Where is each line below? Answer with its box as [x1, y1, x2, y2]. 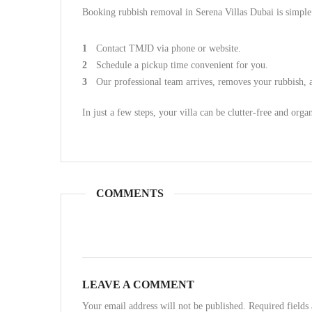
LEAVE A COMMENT [82, 279, 194, 290]
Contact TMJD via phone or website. [96, 43, 241, 54]
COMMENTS [96, 187, 164, 199]
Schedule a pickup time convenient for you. [96, 60, 268, 70]
